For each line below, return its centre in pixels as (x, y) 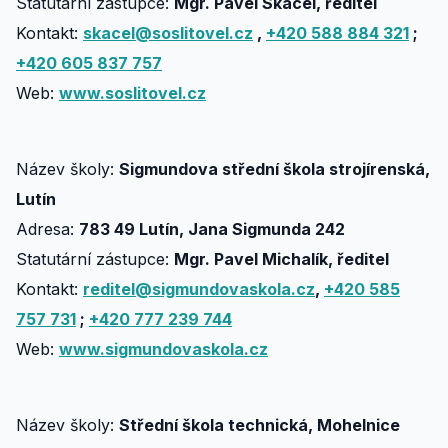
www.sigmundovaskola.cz (163, 349)
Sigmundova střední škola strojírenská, (274, 169)
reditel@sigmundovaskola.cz (199, 289)
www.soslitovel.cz (132, 93)
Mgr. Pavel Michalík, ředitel (281, 259)
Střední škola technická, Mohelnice (259, 425)
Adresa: (47, 229)
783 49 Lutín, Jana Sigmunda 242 (212, 229)
